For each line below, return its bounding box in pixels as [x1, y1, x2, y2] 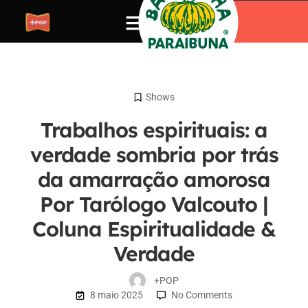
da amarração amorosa [38, 166, 270, 192]
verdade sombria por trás [30, 142, 278, 168]
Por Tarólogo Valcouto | [40, 191, 268, 217]
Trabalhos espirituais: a [41, 117, 267, 143]
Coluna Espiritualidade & [32, 216, 276, 242]
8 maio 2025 [90, 289, 143, 300]
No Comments [171, 289, 232, 300]
